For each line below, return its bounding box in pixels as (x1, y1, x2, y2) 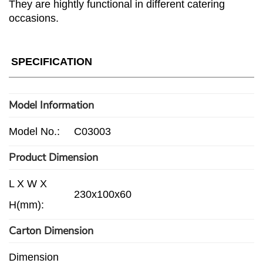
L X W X (9, 177, 47, 190)
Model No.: (9, 125, 60, 137)
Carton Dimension (9, 223, 93, 238)
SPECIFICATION (11, 55, 92, 68)
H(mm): (9, 198, 44, 211)
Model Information (9, 97, 94, 112)
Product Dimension (9, 150, 98, 164)
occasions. (9, 12, 59, 25)
